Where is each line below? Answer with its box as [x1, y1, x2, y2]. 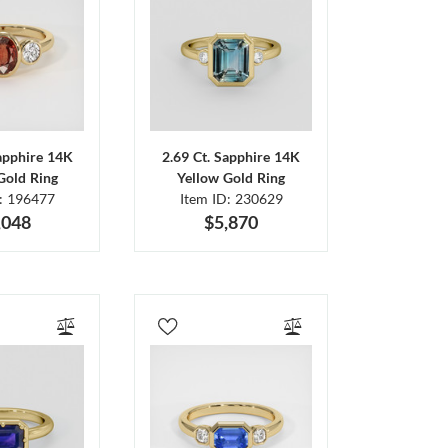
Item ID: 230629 [179, 190, 283, 208]
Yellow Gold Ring [177, 169, 286, 187]
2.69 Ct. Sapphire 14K [162, 148, 301, 166]
